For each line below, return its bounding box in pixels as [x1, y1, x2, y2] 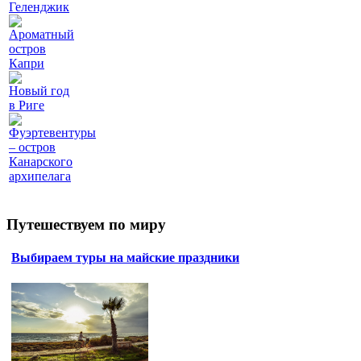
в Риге [9, 98, 44, 113]
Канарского [9, 155, 73, 169]
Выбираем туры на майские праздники [11, 251, 239, 265]
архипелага [9, 169, 71, 184]
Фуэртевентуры [9, 126, 96, 140]
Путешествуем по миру [6, 216, 166, 234]
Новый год [9, 84, 69, 98]
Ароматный [9, 27, 74, 42]
